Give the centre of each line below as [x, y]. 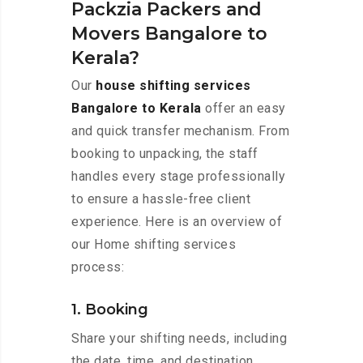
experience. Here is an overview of [177, 222]
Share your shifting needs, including [179, 339]
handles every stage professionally [178, 177]
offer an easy [243, 109]
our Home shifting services [154, 245]
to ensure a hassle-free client [161, 199]
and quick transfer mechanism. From [180, 131]
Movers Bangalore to [169, 34]
